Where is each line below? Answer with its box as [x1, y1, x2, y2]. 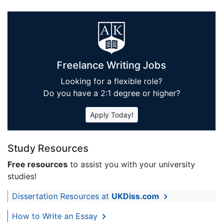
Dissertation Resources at [12, 191, 111, 201]
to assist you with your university [68, 159, 195, 169]
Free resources [7, 159, 68, 169]
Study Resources [7, 142, 89, 154]
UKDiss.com [111, 191, 159, 201]
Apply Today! [90, 110, 133, 119]
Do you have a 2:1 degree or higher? [43, 88, 180, 98]
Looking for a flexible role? [61, 76, 162, 86]
